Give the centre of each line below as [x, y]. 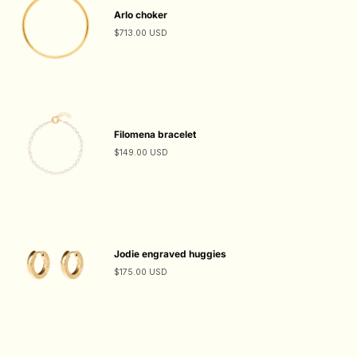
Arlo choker [140, 15]
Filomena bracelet [155, 135]
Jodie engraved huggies [170, 254]
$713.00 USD [140, 33]
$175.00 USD [140, 273]
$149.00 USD [141, 153]
